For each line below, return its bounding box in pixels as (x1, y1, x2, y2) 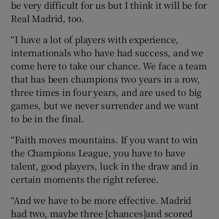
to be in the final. (11, 112, 84, 125)
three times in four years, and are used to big (11, 86, 202, 99)
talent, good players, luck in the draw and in (11, 159, 198, 173)
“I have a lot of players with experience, (11, 33, 179, 46)
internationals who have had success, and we (11, 46, 203, 59)
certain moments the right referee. (11, 173, 159, 186)
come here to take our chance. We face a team (11, 59, 207, 72)
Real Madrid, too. (11, 12, 85, 25)
